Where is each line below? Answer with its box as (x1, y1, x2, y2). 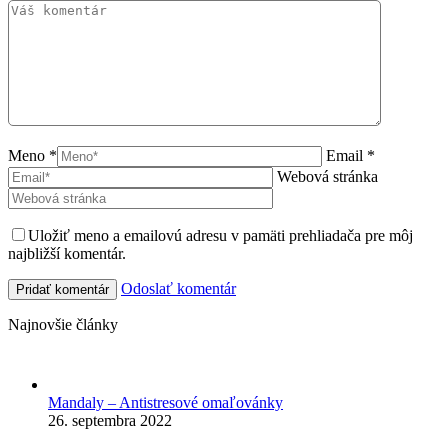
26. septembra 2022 (48, 412, 172, 430)
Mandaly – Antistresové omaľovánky (48, 394, 283, 412)
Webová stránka (277, 168, 378, 186)
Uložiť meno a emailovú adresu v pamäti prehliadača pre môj (28, 227, 413, 245)
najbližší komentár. (8, 245, 126, 263)
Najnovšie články (8, 316, 118, 334)
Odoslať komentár (121, 280, 236, 298)
